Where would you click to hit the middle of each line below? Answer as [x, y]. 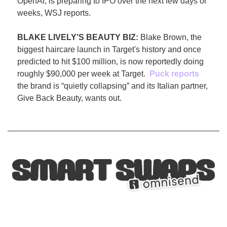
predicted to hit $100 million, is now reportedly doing [110, 62]
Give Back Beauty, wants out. [69, 98]
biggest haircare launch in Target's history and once [109, 50]
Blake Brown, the [171, 37]
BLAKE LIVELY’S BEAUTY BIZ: [79, 37]
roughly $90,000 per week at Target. [83, 74]
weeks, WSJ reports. [54, 13]
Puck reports [174, 74]
